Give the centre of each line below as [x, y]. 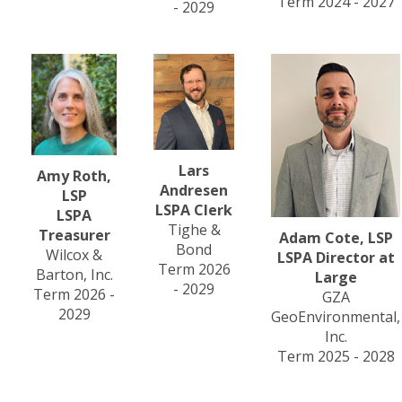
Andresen [194, 190]
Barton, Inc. [74, 275]
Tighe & [194, 229]
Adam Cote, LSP [336, 237]
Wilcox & [74, 255]
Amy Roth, [74, 176]
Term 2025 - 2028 [336, 356]
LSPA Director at [336, 257]
